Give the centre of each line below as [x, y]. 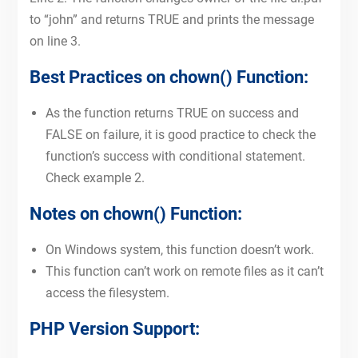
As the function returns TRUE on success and [172, 113]
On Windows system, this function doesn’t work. [179, 250]
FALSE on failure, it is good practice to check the [180, 135]
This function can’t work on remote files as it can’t [184, 271]
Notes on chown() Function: [135, 214]
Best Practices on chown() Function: [169, 77]
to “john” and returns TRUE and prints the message [171, 20]
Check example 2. [95, 178]
